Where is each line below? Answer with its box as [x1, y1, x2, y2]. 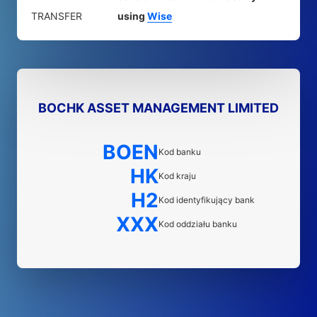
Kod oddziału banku [158, 219, 237, 229]
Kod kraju [158, 171, 196, 181]
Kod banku [158, 146, 201, 157]
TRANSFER [31, 10, 82, 22]
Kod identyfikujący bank [158, 195, 255, 205]
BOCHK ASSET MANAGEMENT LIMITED [38, 100, 279, 115]
